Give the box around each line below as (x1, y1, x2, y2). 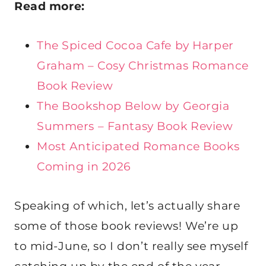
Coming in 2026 (37, 160, 131, 174)
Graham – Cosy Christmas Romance (37, 59, 249, 73)
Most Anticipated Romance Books (37, 140, 240, 154)
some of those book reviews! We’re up (14, 219, 239, 233)
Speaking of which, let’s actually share (14, 199, 240, 213)
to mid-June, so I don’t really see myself (14, 239, 248, 254)
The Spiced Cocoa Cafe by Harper (37, 39, 234, 53)
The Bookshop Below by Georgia (37, 99, 230, 113)
